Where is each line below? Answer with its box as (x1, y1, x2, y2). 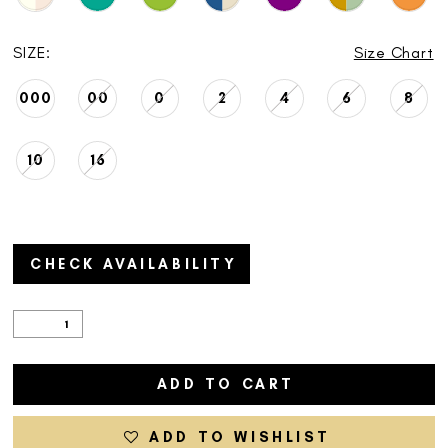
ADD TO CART (156, 375, 295, 394)
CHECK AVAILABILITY (29, 254, 238, 273)
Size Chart (353, 43, 434, 63)
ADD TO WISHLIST (149, 427, 332, 446)
